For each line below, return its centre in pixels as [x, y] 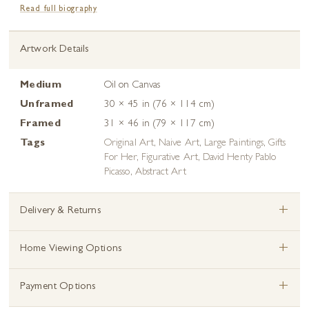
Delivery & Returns [61, 211]
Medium [41, 86]
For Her [120, 158]
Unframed [47, 105]
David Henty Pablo [239, 158]
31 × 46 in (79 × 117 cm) [159, 124]
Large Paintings [234, 143]
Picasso [117, 172]
